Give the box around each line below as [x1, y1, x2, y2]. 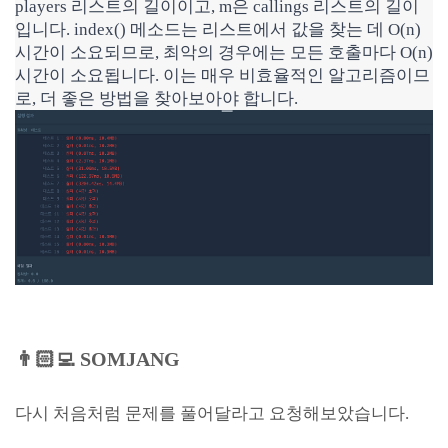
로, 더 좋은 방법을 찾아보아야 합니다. [15, 89, 298, 108]
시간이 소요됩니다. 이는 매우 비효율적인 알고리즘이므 [15, 66, 430, 85]
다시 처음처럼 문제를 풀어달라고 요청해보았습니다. [15, 404, 409, 423]
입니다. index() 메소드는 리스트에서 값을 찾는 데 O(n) [15, 20, 421, 39]
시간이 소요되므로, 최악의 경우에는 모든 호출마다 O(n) [15, 43, 433, 62]
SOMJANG [80, 348, 180, 370]
